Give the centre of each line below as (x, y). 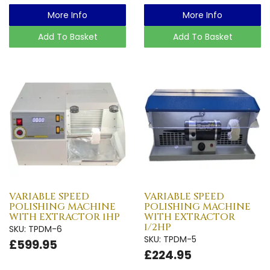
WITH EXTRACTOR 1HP (64, 217)
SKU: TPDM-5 (170, 239)
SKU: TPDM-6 (36, 229)
